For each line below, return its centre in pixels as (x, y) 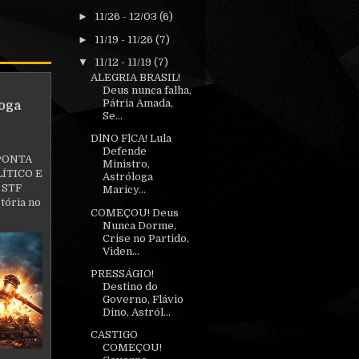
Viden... (121, 251)
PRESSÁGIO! (123, 273)
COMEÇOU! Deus (135, 212)
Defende (125, 151)
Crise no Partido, (146, 238)
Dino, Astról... (137, 312)
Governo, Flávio (143, 299)
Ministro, (127, 164)
